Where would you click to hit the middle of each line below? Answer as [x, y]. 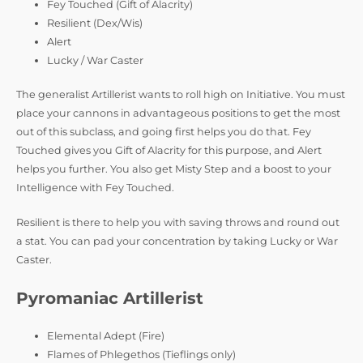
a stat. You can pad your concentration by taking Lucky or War [177, 241]
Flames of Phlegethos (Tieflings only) [142, 354]
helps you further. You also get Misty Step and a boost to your [174, 169]
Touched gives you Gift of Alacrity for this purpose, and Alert [169, 150]
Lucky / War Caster [96, 60]
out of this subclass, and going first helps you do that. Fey [164, 131]
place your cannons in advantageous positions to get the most [178, 113]
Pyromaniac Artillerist [110, 298]
